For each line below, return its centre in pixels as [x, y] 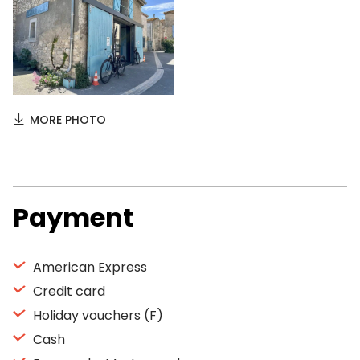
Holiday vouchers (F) [96, 315]
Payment [73, 217]
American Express [88, 267]
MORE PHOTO [68, 120]
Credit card [67, 291]
